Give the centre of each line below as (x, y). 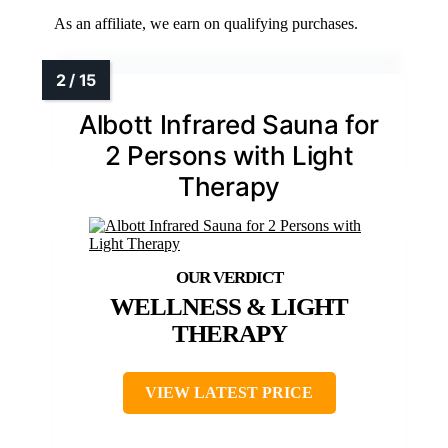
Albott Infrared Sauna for (229, 125)
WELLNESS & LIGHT (229, 307)
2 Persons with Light (229, 156)
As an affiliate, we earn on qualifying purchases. (206, 24)
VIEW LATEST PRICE (229, 393)
